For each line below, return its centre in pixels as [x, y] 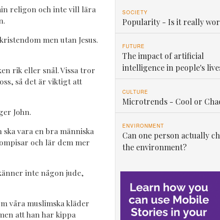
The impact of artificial [163, 55]
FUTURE [133, 46]
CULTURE [135, 92]
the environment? [154, 147]
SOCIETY [135, 12]
